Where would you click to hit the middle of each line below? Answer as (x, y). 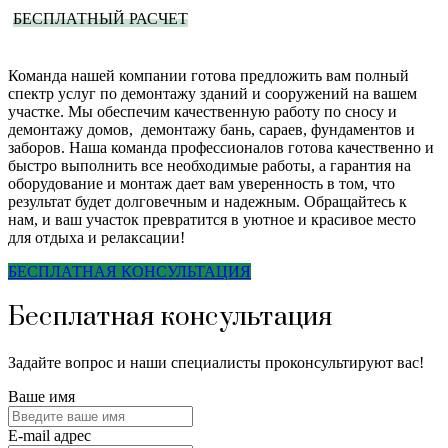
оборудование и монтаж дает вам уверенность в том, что (201, 183)
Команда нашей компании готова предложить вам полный (208, 75)
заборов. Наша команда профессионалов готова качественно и (221, 147)
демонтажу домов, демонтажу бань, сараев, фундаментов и (211, 129)
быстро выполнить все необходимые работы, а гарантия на (209, 165)
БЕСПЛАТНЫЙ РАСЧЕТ (100, 18)
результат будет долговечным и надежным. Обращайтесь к (207, 201)
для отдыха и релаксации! (96, 237)
